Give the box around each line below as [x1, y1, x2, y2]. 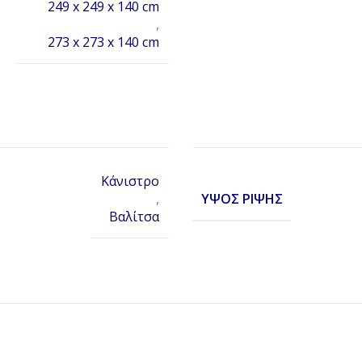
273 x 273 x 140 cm [48, 33, 159, 52]
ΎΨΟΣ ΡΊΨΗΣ [201, 189, 283, 208]
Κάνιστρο [101, 172, 159, 191]
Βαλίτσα [109, 208, 159, 226]
